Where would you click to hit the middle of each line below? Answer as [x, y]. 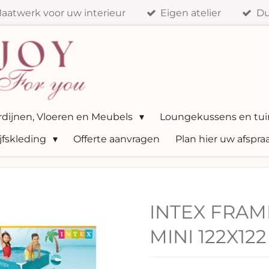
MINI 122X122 [208, 236]
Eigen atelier [191, 13]
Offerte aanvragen [116, 139]
